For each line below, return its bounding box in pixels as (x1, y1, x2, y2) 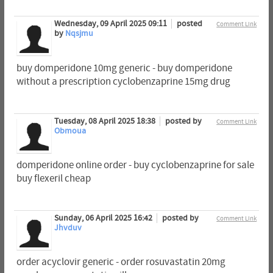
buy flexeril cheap (16, 172, 91, 184)
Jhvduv (54, 222, 82, 233)
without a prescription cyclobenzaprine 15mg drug (16, 76, 230, 87)
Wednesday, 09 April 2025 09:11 (54, 19, 169, 29)
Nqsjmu (65, 29, 93, 39)
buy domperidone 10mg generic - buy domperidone (16, 62, 232, 74)
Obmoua (54, 126, 86, 136)
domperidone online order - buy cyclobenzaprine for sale (16, 159, 254, 171)
